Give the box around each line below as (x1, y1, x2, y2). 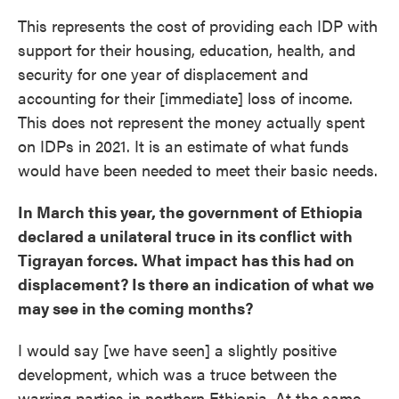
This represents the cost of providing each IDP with (18, 14, 378, 37)
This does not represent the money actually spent (18, 110, 365, 133)
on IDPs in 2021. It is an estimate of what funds (18, 134, 349, 157)
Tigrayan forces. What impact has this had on (18, 248, 354, 271)
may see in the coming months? (18, 297, 253, 319)
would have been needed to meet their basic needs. (18, 159, 378, 181)
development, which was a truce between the (18, 362, 337, 385)
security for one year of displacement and (18, 62, 308, 85)
